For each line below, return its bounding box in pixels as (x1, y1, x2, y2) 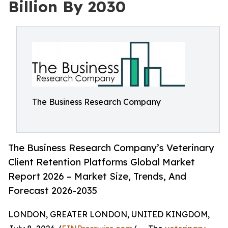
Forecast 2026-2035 (8, 185, 97, 196)
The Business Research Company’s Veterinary (8, 142, 214, 154)
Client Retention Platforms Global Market (8, 156, 195, 168)
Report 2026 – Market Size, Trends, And (8, 170, 186, 182)
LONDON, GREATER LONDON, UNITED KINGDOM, (8, 209, 210, 220)
